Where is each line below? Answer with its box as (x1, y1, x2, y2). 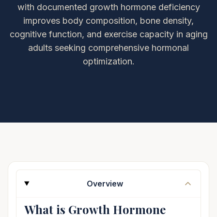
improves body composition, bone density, (23, 15, 194, 26)
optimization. (82, 56, 135, 66)
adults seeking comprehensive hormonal (28, 43, 189, 53)
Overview (86, 179, 123, 188)
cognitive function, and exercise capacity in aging (9, 29, 208, 39)
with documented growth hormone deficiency (17, 2, 200, 12)
